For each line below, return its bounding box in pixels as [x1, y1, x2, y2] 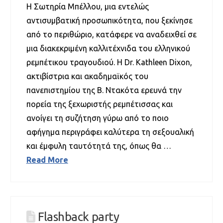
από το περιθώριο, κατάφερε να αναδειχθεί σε [26, 29, 197, 39]
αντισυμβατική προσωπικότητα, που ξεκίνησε [26, 15, 193, 25]
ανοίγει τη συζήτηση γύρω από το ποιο [26, 113, 169, 122]
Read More [26, 155, 68, 164]
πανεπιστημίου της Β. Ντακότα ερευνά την [26, 85, 182, 95]
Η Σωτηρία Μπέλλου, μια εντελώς [26, 1, 149, 11]
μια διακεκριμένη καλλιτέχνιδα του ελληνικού [26, 43, 190, 53]
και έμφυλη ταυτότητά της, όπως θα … [26, 141, 171, 150]
